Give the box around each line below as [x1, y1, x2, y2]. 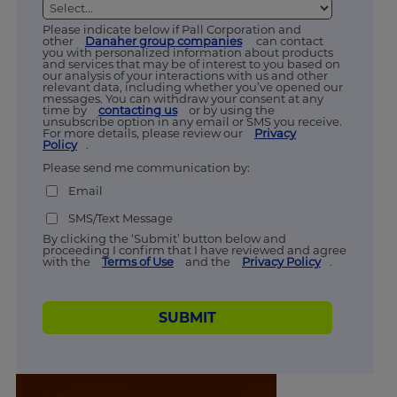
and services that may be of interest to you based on [42, 56, 340, 71]
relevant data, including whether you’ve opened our [42, 79, 343, 94]
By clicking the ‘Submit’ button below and [42, 230, 286, 245]
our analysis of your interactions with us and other [42, 67, 328, 82]
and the [182, 253, 233, 269]
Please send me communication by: [42, 160, 253, 175]
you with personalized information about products [42, 44, 333, 59]
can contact [250, 33, 323, 48]
